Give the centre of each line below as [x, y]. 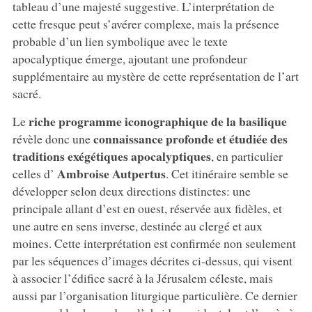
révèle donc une [53, 139]
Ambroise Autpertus [110, 174]
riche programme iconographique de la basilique [157, 122]
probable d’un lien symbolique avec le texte [120, 41]
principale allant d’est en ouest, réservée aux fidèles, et [147, 209]
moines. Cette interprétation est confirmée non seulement [154, 243]
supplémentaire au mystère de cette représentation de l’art [155, 76]
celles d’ [33, 174]
